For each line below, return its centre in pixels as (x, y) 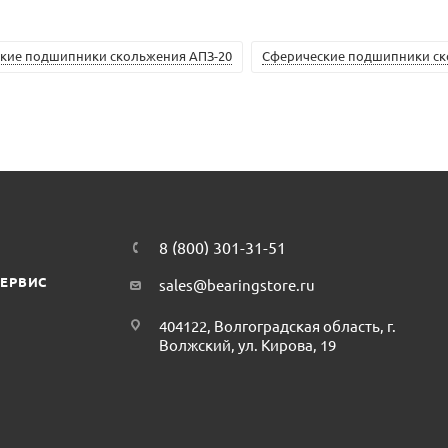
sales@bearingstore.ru (237, 284)
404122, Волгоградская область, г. (278, 325)
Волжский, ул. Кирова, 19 (248, 344)
